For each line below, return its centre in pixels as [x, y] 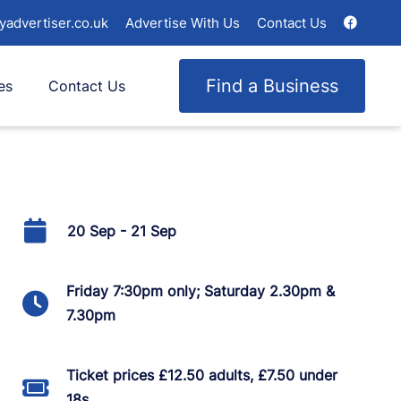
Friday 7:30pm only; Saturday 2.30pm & [200, 291]
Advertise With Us [183, 23]
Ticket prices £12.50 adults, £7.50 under [201, 375]
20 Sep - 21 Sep [121, 230]
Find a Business [272, 86]
